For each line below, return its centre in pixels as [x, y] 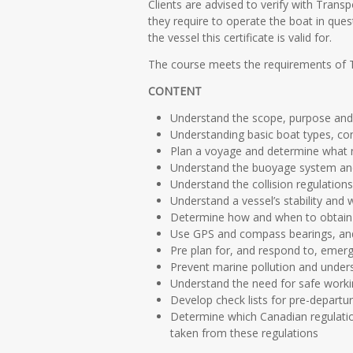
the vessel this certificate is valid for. [240, 38]
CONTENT [175, 91]
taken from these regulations [244, 333]
